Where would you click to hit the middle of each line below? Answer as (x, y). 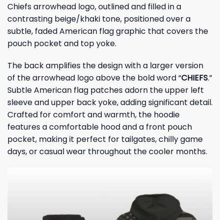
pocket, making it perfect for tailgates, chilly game (105, 139)
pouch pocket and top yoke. (62, 43)
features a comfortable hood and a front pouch (100, 127)
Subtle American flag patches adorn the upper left (106, 90)
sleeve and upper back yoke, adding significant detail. (110, 103)
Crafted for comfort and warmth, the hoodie (94, 115)
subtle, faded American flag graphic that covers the (108, 31)
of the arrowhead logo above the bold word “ (94, 78)
